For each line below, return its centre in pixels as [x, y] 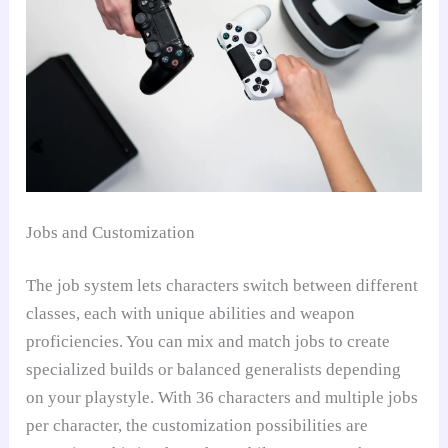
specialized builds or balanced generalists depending [214, 370]
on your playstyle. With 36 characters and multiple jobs [222, 398]
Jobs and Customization [111, 232]
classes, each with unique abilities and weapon [191, 314]
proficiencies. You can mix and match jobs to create [208, 342]
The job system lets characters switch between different [222, 286]
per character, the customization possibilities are [197, 426]
